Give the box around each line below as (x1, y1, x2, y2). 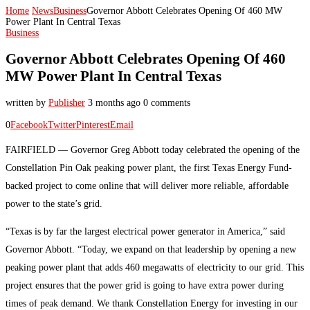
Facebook (10, 119, 48, 130)
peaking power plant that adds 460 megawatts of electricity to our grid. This (6, 262, 304, 273)
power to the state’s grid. (6, 198, 102, 209)
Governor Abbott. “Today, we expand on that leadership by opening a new (6, 244, 296, 255)
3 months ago (88, 97, 140, 108)
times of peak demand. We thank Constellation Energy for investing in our (6, 298, 298, 309)
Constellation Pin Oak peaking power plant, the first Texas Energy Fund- (6, 162, 292, 173)
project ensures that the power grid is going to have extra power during (6, 280, 284, 291)
